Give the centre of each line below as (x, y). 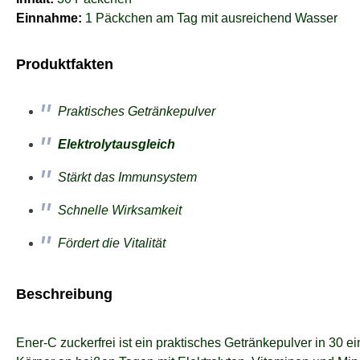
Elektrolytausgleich (117, 145)
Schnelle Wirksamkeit (120, 211)
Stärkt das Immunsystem (127, 178)
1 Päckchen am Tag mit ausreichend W (196, 18)
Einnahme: (49, 18)
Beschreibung (64, 295)
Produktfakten (65, 65)
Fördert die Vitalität (112, 243)
